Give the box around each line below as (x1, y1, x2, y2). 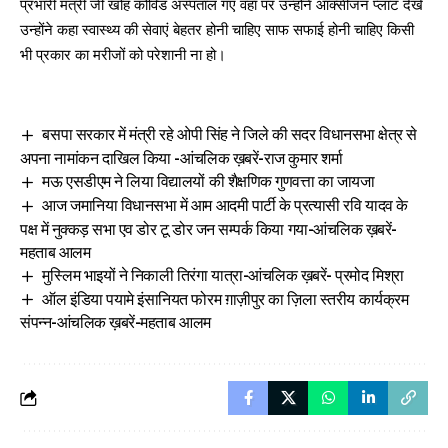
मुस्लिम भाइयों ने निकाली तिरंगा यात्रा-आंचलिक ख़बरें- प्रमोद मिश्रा (42, 261, 404, 286)
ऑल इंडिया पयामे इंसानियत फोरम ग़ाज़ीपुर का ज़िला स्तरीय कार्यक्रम (42, 285, 409, 310)
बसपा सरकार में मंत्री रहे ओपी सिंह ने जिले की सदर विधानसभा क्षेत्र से (42, 121, 417, 145)
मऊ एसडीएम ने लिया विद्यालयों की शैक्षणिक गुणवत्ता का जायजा (42, 167, 375, 192)
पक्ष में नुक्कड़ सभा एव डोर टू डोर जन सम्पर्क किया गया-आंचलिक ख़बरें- (20, 215, 397, 240)
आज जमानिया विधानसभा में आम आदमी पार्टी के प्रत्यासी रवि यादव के (42, 191, 408, 216)
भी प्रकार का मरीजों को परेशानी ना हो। (20, 45, 226, 64)
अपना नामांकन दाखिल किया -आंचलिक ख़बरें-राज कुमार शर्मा (20, 144, 343, 169)
